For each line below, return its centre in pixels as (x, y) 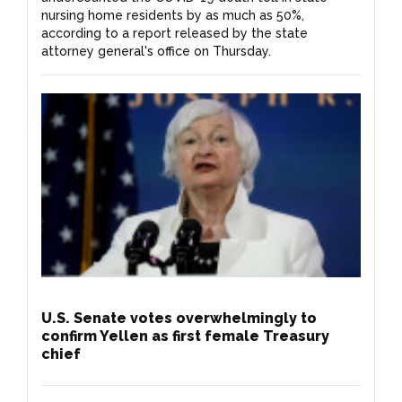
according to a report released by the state (175, 33)
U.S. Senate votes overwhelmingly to (179, 318)
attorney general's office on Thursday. (156, 51)
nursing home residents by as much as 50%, (173, 15)
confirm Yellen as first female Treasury (185, 336)
